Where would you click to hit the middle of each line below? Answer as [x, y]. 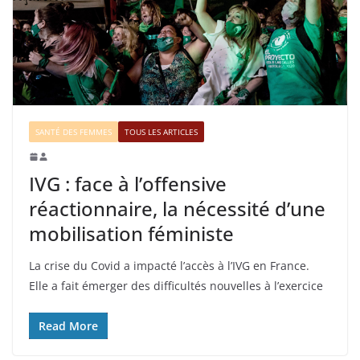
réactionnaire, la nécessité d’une [177, 209]
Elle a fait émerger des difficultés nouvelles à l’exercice [176, 286]
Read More [68, 326]
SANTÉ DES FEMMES [74, 132]
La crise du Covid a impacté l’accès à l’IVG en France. [169, 266]
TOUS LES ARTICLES [161, 132]
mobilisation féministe [131, 234]
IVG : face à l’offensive [128, 184]
